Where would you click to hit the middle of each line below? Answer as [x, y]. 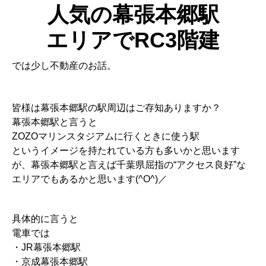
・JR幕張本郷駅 [46, 247]
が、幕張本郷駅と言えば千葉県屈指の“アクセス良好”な [129, 164]
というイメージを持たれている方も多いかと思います [126, 150]
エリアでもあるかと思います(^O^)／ [90, 179]
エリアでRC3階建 [133, 40]
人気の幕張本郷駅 [133, 14]
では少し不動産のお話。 [64, 65]
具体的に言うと [45, 218]
